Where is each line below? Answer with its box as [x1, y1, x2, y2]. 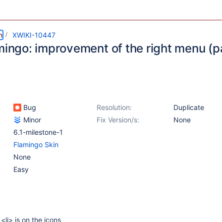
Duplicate [173, 103, 204, 111]
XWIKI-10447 [12, 31, 55, 39]
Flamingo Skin [13, 140, 58, 149]
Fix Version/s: [97, 115, 139, 124]
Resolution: [97, 103, 132, 111]
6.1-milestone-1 [13, 128, 63, 136]
